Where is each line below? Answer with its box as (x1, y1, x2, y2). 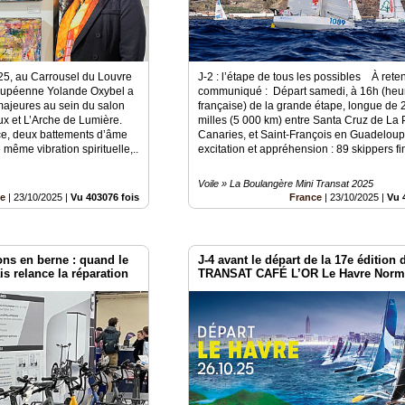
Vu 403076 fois (71, 192, 140, 203)
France (289, 192, 323, 203)
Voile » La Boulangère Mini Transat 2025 (198, 178, 374, 190)
